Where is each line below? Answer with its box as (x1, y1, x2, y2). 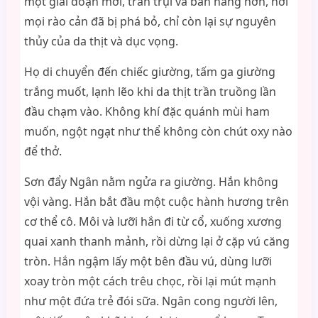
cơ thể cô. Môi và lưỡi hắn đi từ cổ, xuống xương (23, 214, 282, 229)
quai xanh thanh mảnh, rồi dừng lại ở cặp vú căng (23, 234, 290, 249)
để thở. (23, 143, 62, 159)
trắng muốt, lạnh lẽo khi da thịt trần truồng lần (23, 84, 276, 99)
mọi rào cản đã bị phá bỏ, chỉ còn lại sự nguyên (23, 13, 276, 29)
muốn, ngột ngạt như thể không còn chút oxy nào (23, 124, 292, 139)
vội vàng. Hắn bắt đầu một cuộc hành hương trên (23, 194, 289, 209)
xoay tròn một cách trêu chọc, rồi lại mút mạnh (23, 273, 276, 289)
